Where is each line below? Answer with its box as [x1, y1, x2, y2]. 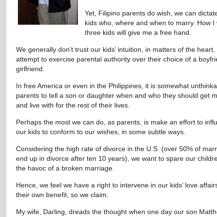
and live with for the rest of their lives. [16, 101, 130, 109]
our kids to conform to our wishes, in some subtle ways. [16, 128, 186, 136]
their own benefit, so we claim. [16, 191, 108, 199]
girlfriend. [16, 65, 45, 73]
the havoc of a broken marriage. [16, 164, 114, 172]
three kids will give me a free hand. [85, 29, 191, 36]
